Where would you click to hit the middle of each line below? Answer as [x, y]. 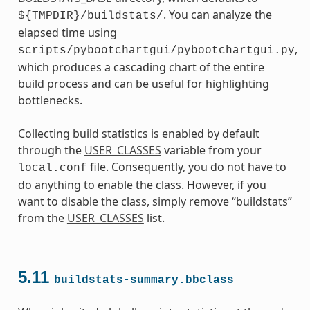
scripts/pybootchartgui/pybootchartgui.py [156, 50]
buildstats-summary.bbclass [144, 280]
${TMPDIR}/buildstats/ [90, 16]
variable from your [211, 150]
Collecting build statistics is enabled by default [138, 133]
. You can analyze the [217, 14]
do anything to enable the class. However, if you [142, 184]
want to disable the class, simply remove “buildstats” [155, 201]
